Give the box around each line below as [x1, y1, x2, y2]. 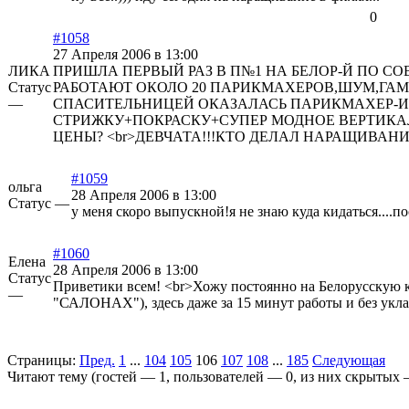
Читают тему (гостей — [7, 369, 159, 385]
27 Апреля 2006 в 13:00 [53, 47, 198, 63]
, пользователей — [166, 369, 286, 385]
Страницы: [7, 352, 76, 369]
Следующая [312, 352, 385, 369]
